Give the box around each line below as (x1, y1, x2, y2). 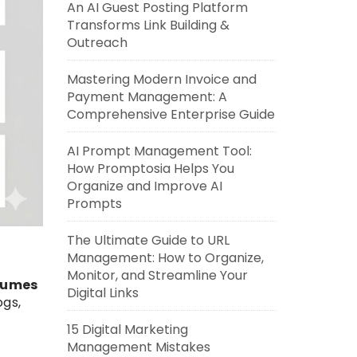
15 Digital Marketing (66, 320, 188, 339)
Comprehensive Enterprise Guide (66, 105, 275, 124)
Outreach (66, 33, 127, 52)
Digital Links (66, 284, 139, 302)
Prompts (66, 194, 122, 213)
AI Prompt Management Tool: (66, 142, 252, 160)
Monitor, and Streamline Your (66, 266, 248, 284)
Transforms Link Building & (66, 16, 229, 34)
